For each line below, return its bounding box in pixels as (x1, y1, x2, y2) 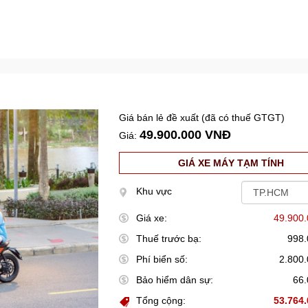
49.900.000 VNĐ (140, 128, 232, 142)
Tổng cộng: (136, 295, 186, 306)
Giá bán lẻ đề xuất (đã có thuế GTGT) (119, 112, 285, 123)
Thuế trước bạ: (136, 233, 202, 244)
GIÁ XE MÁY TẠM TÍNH (178, 157, 285, 168)
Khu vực (136, 186, 173, 197)
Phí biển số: (136, 254, 188, 265)
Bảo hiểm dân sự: (136, 274, 214, 285)
